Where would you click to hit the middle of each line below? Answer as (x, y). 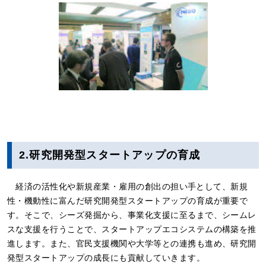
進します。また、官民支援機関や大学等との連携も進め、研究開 (132, 243)
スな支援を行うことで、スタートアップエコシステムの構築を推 (132, 229)
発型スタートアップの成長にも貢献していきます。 (106, 257)
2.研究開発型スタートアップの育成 (110, 155)
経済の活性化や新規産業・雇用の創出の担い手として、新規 (132, 186)
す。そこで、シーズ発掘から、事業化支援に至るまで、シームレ (132, 215)
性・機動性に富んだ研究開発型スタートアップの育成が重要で (128, 200)
